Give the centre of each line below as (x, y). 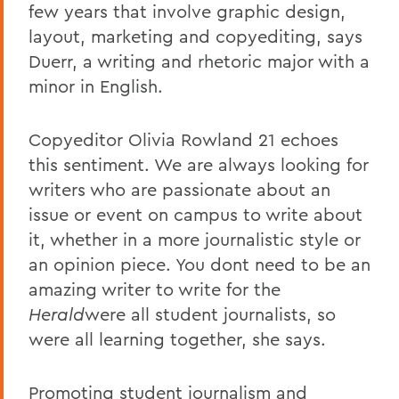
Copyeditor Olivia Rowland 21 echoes (183, 139)
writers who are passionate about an (179, 189)
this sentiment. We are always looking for (199, 164)
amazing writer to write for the (155, 289)
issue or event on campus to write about (195, 214)
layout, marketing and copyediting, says (195, 36)
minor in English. (96, 85)
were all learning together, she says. (177, 338)
